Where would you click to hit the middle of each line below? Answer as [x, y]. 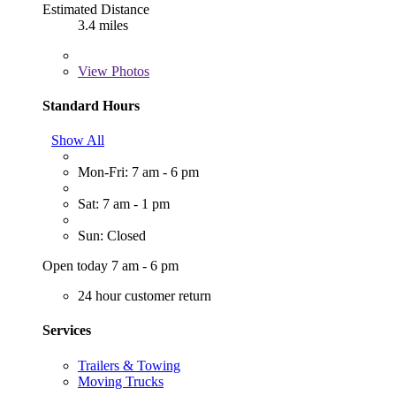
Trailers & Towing [129, 365]
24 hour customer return [145, 296]
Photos [129, 71]
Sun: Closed [112, 236]
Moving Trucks [121, 381]
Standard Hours [91, 105]
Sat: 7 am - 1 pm [124, 204]
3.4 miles [103, 25]
